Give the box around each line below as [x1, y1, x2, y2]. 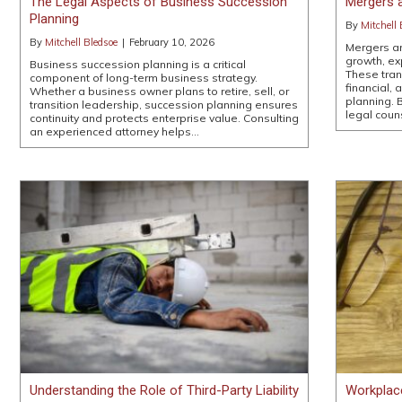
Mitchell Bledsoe [45, 35, 118, 48]
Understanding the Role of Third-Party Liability [30, 381, 299, 398]
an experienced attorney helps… [30, 124, 199, 138]
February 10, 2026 [129, 35, 214, 48]
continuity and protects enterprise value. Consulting [30, 110, 299, 125]
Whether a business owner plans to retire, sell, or [30, 83, 289, 98]
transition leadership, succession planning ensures [30, 97, 298, 111]
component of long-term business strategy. [30, 70, 258, 84]
